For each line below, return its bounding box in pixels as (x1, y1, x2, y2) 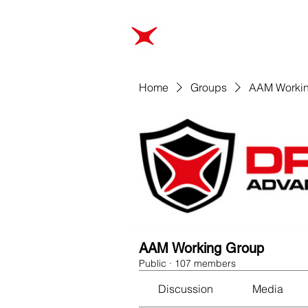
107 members (175, 257, 236, 269)
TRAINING (256, 29, 296, 39)
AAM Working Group (139, 240, 264, 256)
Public (139, 257, 166, 269)
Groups (190, 80, 227, 94)
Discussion (158, 282, 214, 296)
